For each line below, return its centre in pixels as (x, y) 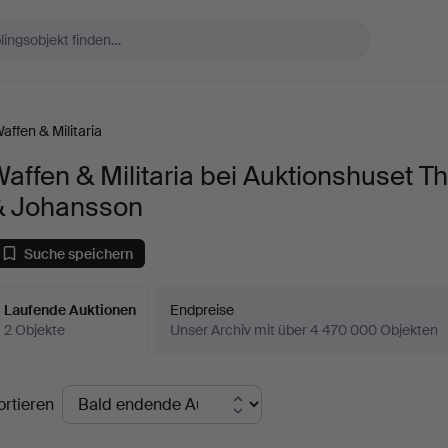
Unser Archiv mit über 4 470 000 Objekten (304, 330)
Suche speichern (79, 253)
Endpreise (202, 310)
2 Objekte (35, 330)
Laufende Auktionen (70, 310)
